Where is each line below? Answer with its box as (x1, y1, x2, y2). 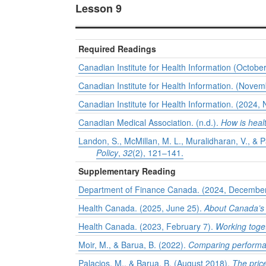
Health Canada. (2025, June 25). (78, 202, 204, 214)
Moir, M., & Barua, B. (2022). (78, 239, 188, 251)
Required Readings (78, 43, 156, 55)
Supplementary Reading (78, 165, 176, 178)
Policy (96, 147, 118, 159)
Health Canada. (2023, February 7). (78, 220, 216, 233)
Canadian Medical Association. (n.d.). (78, 116, 218, 129)
